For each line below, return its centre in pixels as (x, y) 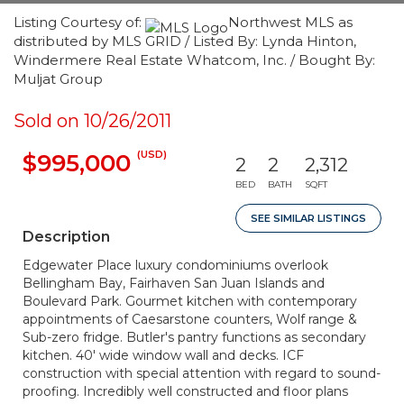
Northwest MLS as (290, 22)
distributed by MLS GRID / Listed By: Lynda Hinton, (185, 41)
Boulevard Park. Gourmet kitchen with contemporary (190, 301)
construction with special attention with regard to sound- (202, 373)
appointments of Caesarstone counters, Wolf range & (190, 319)
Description (66, 237)
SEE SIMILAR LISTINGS (308, 218)
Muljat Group (58, 79)
